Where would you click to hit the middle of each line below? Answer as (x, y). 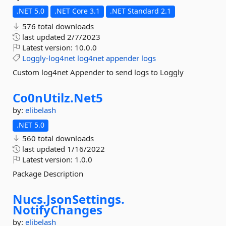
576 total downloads (57, 26)
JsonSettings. (86, 199)
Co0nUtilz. (43, 98)
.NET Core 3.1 (77, 11)
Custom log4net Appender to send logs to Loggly (98, 72)
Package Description (48, 174)
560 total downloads (57, 138)
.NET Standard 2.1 (140, 11)
